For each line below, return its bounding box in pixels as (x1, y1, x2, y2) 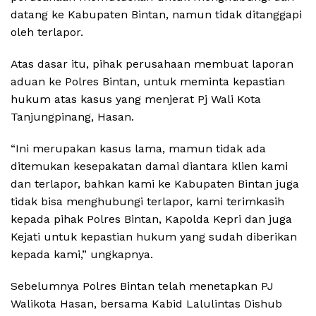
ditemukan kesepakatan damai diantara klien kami (11, 159, 288, 173)
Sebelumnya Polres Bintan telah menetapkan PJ (11, 279, 274, 293)
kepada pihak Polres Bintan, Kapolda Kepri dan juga (11, 212, 292, 226)
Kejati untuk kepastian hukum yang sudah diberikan (11, 229, 297, 243)
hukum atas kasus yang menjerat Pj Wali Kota (11, 92, 261, 106)
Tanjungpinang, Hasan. (11, 109, 134, 123)
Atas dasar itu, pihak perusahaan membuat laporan (11, 56, 293, 71)
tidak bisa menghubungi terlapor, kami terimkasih (11, 194, 284, 208)
